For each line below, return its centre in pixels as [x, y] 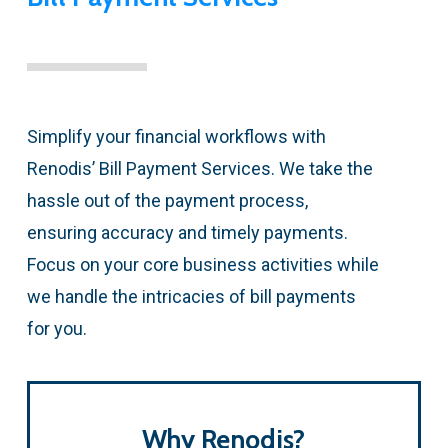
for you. [56, 328]
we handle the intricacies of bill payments [191, 296]
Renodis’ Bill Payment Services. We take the [199, 168]
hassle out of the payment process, [167, 200]
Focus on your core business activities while [202, 264]
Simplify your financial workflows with [176, 136]
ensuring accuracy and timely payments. [187, 232]
